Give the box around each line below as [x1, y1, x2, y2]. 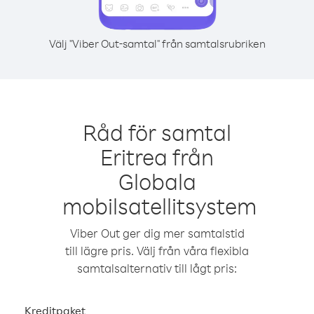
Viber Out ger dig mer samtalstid [69, 226, 245, 240]
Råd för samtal [83, 118, 231, 146]
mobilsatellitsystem [62, 191, 257, 220]
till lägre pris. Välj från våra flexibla [65, 243, 249, 258]
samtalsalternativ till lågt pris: [77, 261, 237, 275]
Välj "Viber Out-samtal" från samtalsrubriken [48, 36, 266, 50]
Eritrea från [100, 142, 214, 171]
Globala [118, 167, 196, 196]
